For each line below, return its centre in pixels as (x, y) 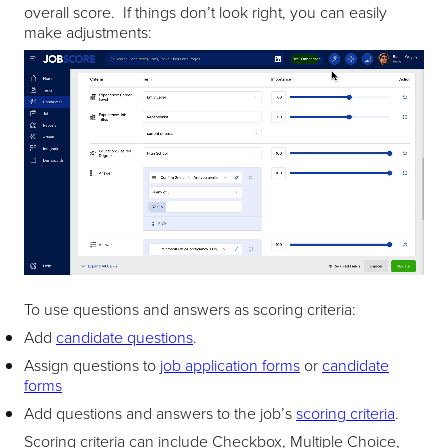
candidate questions (124, 337)
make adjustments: (88, 32)
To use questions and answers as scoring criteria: (190, 309)
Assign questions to (92, 365)
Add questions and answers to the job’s (160, 413)
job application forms (230, 365)
